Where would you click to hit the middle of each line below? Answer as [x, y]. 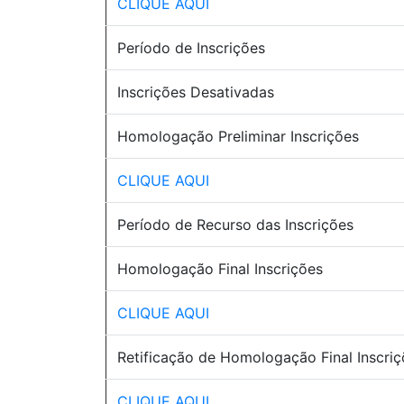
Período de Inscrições [191, 48]
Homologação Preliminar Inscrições [238, 136]
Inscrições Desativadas [196, 92]
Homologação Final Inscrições [220, 269]
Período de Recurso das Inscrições [235, 225]
